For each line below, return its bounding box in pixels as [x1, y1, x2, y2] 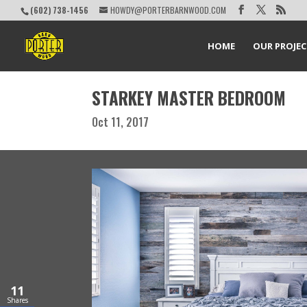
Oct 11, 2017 [92, 113, 149, 130]
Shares [6, 295, 28, 305]
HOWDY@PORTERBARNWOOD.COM [110, 4, 226, 16]
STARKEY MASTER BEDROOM [92, 84, 286, 110]
